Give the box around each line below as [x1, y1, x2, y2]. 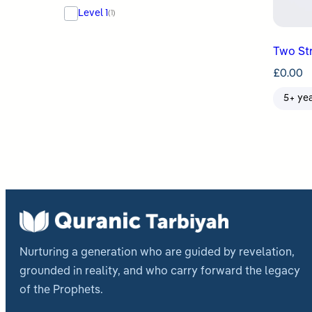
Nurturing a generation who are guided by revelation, [19, 247, 295, 258]
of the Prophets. [19, 284, 103, 296]
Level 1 [78, 8, 109, 18]
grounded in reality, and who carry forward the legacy [19, 265, 300, 277]
